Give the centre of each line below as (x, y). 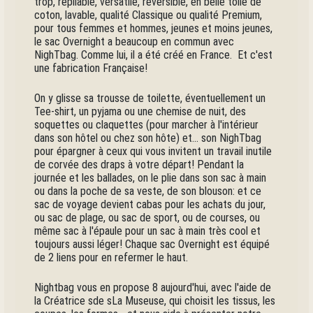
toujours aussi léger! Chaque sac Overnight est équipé (152, 245)
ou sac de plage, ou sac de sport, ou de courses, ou (147, 218)
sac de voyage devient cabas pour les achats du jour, (150, 205)
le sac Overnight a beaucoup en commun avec (134, 42)
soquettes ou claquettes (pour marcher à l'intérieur (147, 125)
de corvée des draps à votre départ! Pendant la (139, 165)
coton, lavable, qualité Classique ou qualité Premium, (148, 15)
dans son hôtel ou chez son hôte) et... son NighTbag (148, 138)
